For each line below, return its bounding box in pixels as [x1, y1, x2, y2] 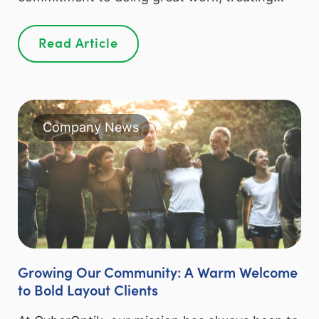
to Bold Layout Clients [18, 279, 158, 300]
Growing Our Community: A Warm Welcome [18, 261, 298, 282]
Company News [43, 120, 139, 135]
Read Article [38, 33, 118, 51]
